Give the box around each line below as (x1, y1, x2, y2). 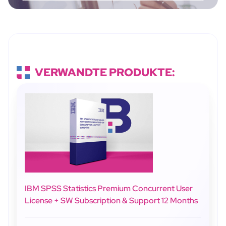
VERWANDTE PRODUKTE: (35, 65, 175, 80)
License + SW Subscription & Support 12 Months (25, 195, 198, 206)
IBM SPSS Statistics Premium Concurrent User (25, 183, 193, 194)
